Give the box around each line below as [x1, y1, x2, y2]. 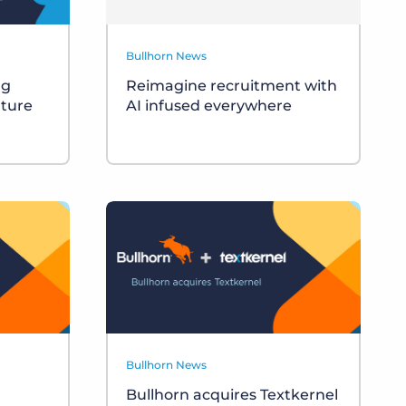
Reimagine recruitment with [126, 77, 337, 95]
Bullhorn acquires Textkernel [126, 386, 338, 404]
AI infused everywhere [126, 97, 292, 115]
